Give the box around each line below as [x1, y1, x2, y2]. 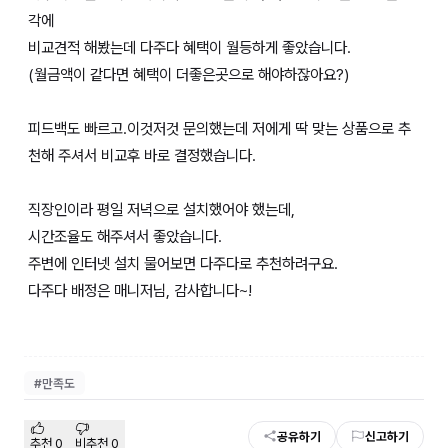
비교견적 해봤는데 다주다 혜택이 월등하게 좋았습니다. [28, 38, 351, 58]
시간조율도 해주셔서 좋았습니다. [28, 227, 222, 247]
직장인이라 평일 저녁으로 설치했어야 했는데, [28, 200, 295, 220]
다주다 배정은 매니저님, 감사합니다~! [28, 281, 252, 301]
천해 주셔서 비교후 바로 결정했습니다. [28, 146, 256, 166]
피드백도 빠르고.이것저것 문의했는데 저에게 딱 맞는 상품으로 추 [28, 119, 411, 139]
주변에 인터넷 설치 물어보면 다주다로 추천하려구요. [28, 254, 338, 274]
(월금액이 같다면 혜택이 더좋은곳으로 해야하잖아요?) [28, 65, 349, 85]
